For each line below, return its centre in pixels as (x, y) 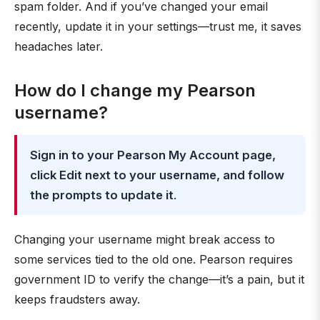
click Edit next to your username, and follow (157, 175)
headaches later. (59, 46)
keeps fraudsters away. (77, 299)
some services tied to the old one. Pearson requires (154, 259)
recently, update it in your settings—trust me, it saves (158, 26)
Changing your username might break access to (145, 239)
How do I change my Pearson (135, 90)
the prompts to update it (102, 195)
